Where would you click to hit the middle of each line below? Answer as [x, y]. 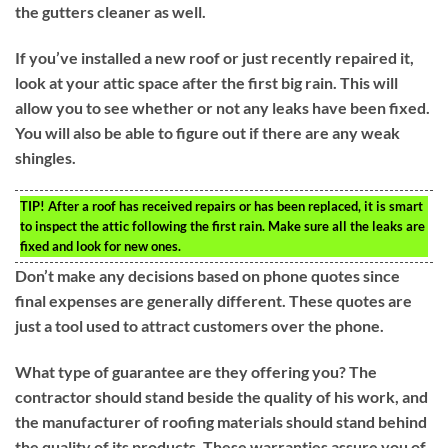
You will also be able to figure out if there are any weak [207, 132]
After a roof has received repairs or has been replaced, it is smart [234, 206]
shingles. [45, 157]
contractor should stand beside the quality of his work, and [221, 397]
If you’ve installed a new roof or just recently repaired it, [214, 57]
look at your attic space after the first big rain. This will [206, 82]
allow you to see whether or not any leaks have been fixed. [222, 107]
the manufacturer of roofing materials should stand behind [221, 422]
